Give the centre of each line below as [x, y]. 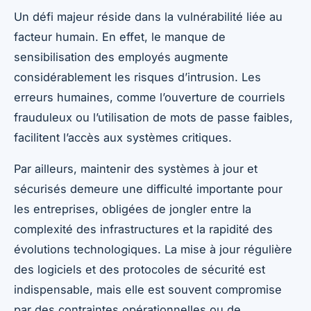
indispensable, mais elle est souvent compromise [148, 290]
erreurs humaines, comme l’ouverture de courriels [150, 98]
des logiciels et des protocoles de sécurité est [140, 270]
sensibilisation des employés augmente [121, 57]
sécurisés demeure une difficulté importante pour [148, 189]
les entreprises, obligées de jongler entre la [133, 209]
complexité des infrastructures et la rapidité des [143, 229]
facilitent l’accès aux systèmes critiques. [123, 138]
